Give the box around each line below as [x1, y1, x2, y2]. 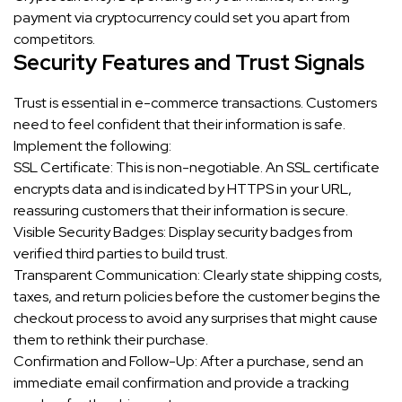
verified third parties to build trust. [13, 244, 228, 264]
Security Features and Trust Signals [13, 48, 364, 77]
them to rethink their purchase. [13, 330, 208, 350]
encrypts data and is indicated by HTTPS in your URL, [13, 179, 352, 199]
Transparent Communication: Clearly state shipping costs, [13, 266, 382, 285]
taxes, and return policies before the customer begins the [13, 287, 380, 307]
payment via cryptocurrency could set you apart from [13, 8, 350, 28]
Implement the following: [13, 136, 171, 156]
